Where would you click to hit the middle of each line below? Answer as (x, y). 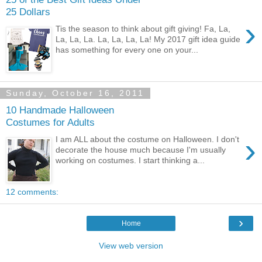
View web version (131, 245)
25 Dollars (28, 12)
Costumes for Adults (50, 123)
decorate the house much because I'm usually (141, 149)
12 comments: (32, 192)
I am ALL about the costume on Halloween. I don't (148, 139)
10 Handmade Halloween (60, 110)
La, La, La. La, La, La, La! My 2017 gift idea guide (148, 39)
